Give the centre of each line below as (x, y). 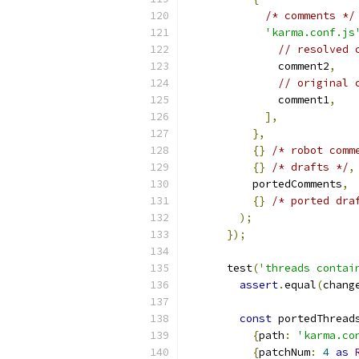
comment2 (259, 66)
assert (259, 285)
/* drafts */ (310, 167)
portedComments (265, 184)
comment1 (259, 100)
